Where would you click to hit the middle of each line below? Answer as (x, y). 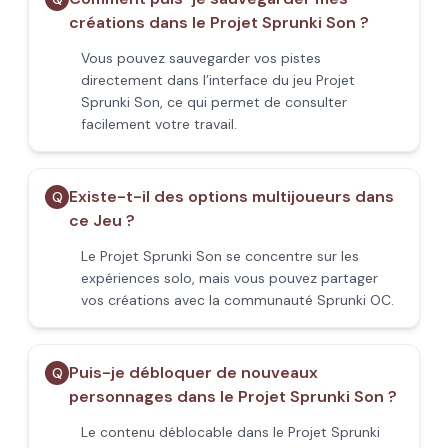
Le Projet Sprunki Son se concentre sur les (220, 256)
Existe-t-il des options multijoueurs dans (231, 196)
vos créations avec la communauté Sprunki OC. (237, 300)
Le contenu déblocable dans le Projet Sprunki (230, 432)
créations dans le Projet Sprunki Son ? (219, 22)
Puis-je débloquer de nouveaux (193, 372)
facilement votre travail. (159, 124)
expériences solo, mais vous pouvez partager (229, 278)
